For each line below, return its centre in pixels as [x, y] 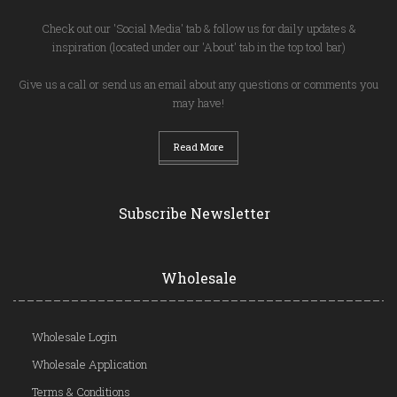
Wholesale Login [74, 336]
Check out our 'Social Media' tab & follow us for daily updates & [198, 28]
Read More [198, 146]
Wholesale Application [89, 364]
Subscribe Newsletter [194, 213]
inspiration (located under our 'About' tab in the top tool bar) [198, 47]
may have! [198, 102]
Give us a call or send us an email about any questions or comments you [198, 84]
